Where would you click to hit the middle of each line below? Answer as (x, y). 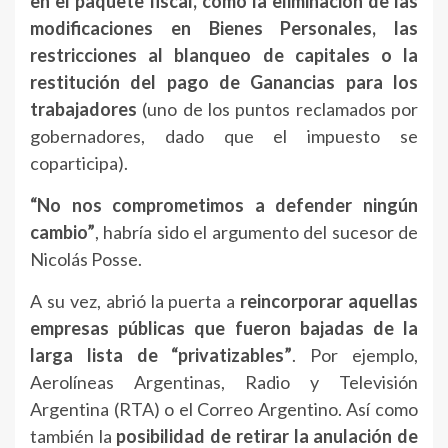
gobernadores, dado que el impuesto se (224, 136)
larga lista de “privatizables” (161, 355)
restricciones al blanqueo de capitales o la (224, 55)
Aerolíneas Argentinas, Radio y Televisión (224, 382)
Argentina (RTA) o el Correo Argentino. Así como (224, 409)
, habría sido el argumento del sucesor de (256, 232)
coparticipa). (79, 163)
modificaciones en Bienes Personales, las (224, 28)
